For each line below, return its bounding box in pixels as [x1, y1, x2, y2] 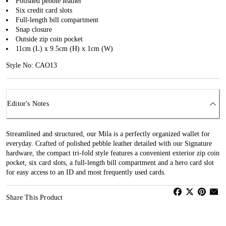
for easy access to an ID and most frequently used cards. [6, 168, 166, 176]
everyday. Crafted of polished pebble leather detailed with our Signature [6, 139, 212, 147]
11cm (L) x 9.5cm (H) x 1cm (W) [16, 44, 113, 52]
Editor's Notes [7, 100, 49, 108]
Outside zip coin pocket [16, 35, 83, 43]
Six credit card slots [16, 6, 72, 14]
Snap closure [16, 25, 52, 33]
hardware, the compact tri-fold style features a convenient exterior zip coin [6, 149, 219, 157]
